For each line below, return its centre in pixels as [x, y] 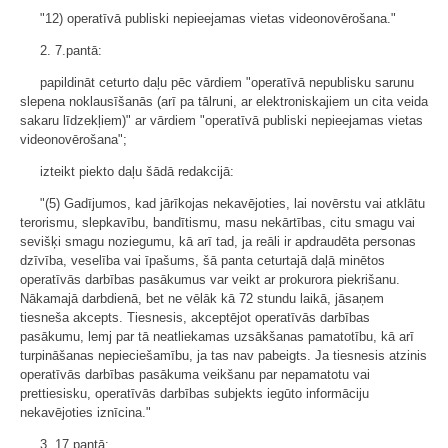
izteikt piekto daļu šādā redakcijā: [137, 171]
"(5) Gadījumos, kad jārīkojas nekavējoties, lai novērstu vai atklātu [232, 203]
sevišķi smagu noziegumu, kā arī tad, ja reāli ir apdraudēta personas [218, 241]
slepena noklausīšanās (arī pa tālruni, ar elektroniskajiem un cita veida [224, 101]
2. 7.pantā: [71, 50]
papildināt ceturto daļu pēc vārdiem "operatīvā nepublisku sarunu [227, 82]
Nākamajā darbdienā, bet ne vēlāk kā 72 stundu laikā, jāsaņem [202, 298]
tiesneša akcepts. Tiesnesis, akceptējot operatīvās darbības [195, 317]
